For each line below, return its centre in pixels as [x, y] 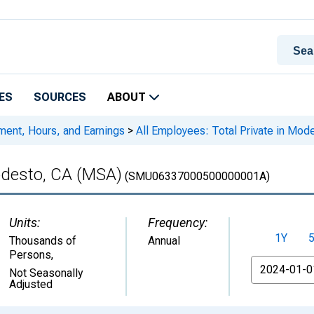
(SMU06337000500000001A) [196, 176]
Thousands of [43, 241]
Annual [164, 241]
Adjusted [31, 284]
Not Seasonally [46, 273]
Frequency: [178, 223]
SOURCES [60, 97]
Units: [25, 223]
